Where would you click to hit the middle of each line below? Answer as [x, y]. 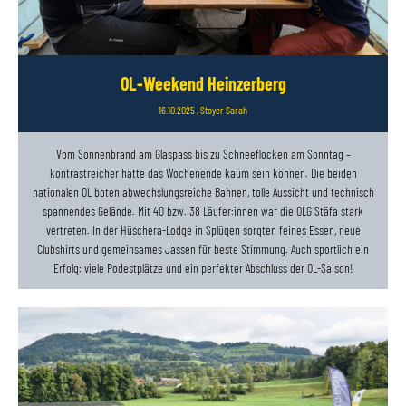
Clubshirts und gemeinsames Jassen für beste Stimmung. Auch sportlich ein [203, 249]
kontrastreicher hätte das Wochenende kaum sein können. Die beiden [203, 173]
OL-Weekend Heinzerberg [203, 84]
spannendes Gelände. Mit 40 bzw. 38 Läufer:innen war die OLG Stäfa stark [203, 211]
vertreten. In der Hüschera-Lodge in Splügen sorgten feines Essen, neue [203, 230]
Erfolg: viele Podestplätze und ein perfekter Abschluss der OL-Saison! [203, 268]
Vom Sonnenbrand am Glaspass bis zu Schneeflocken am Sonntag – [203, 154]
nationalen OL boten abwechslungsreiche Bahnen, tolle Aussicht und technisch [203, 192]
